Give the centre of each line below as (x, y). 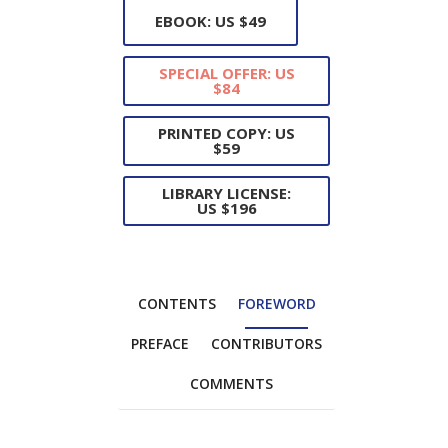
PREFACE (160, 344)
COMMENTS (231, 384)
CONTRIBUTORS (266, 344)
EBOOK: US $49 (210, 20)
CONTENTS (176, 304)
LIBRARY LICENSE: (226, 193)
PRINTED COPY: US (226, 133)
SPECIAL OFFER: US (226, 73)
